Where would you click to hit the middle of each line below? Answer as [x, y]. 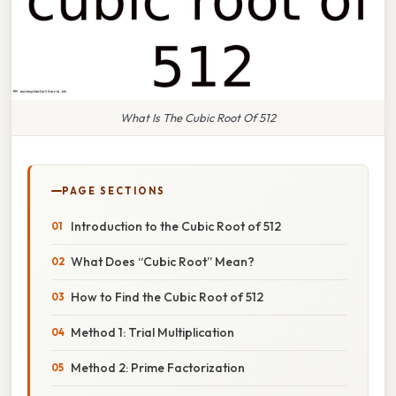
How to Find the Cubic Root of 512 [167, 297]
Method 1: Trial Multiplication [152, 332]
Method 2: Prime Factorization [158, 367]
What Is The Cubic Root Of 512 [198, 117]
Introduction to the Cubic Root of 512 [176, 226]
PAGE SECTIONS [114, 190]
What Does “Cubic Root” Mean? [163, 261]
